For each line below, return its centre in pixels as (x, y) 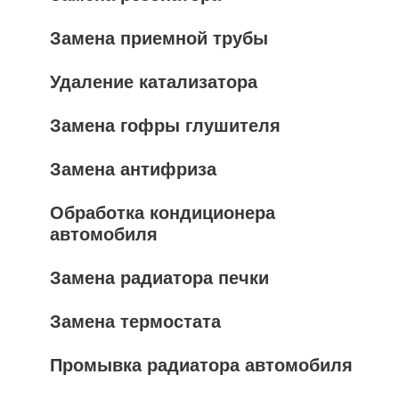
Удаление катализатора (154, 82)
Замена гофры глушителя (165, 126)
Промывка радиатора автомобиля (201, 365)
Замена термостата (135, 322)
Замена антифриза (133, 169)
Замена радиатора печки (159, 278)
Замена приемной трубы (159, 38)
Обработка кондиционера (163, 213)
